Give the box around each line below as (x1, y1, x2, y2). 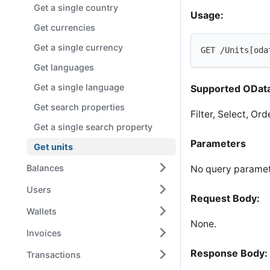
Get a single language (34, 82, 124, 92)
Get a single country (34, 2, 118, 13)
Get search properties (34, 102, 125, 112)
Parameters (190, 137, 246, 150)
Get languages (34, 62, 94, 72)
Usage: (190, 9, 224, 22)
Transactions (27, 249, 81, 260)
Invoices (27, 227, 61, 238)
